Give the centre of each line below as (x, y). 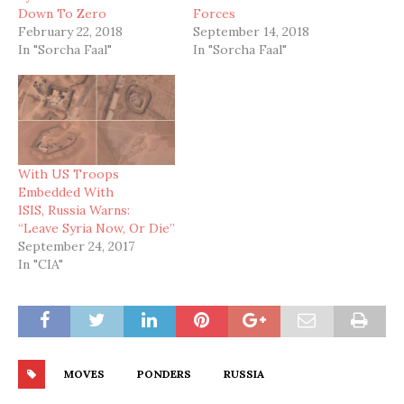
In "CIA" (41, 264)
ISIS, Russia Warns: (74, 210)
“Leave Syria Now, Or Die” (96, 228)
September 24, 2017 (76, 246)
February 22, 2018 (70, 32)
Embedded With (66, 192)
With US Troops (69, 174)
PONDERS (164, 373)
